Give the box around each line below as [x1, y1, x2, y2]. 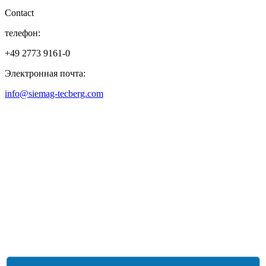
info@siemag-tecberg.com [5, 88, 103, 99]
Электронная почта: [5, 68, 85, 78]
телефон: [5, 27, 40, 38]
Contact [5, 7, 34, 18]
